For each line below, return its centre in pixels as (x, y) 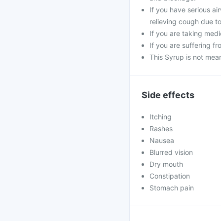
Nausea (162, 140)
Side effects (168, 95)
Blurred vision (171, 152)
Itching (161, 117)
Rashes (161, 129)
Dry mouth (166, 164)
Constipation (170, 176)
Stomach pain (172, 188)
